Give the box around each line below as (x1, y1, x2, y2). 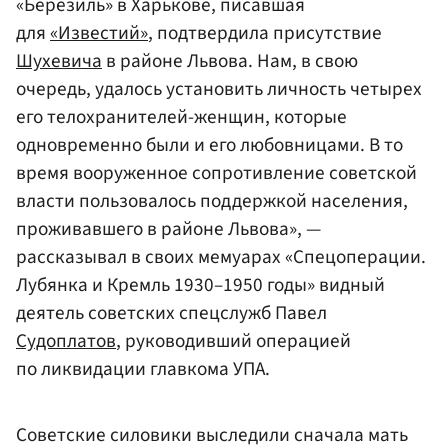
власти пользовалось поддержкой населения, (16, 186, 408, 215)
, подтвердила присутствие (148, 18, 382, 47)
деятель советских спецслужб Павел (16, 298, 327, 327)
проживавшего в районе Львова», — (16, 214, 321, 243)
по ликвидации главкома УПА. (16, 354, 270, 383)
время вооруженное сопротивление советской (16, 158, 417, 187)
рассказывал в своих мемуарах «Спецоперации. (16, 242, 426, 271)
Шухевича (16, 46, 102, 75)
